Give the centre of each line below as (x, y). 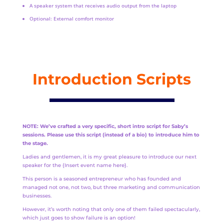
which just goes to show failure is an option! (79, 218)
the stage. (35, 143)
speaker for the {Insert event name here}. (75, 165)
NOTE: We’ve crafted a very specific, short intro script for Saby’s (105, 126)
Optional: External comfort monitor (72, 19)
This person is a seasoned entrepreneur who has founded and (101, 179)
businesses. (37, 196)
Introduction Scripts (112, 79)
